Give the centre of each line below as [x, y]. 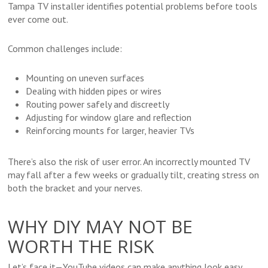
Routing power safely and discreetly [98, 104]
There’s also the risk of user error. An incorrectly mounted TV [129, 162]
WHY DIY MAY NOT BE [100, 227]
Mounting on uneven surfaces [85, 78]
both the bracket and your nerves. [75, 188]
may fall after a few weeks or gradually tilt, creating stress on [134, 175]
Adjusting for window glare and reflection [109, 118]
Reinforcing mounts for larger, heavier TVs [110, 131]
